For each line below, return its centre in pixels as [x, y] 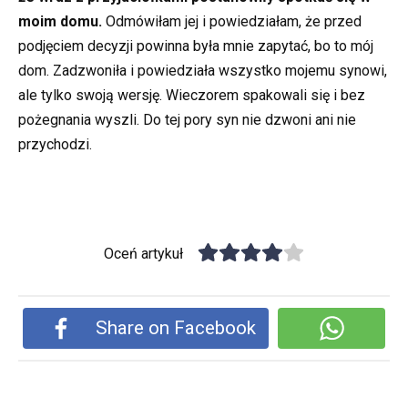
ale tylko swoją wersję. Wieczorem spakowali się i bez [192, 96]
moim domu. [60, 22]
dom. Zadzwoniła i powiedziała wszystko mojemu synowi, [203, 71]
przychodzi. [55, 145]
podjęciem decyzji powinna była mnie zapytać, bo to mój [196, 46]
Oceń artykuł [144, 253]
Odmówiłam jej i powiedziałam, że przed [232, 22]
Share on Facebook [176, 327]
